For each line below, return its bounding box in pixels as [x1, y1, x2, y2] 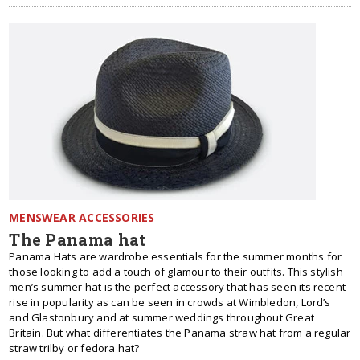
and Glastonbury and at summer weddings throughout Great [9, 310, 314, 325]
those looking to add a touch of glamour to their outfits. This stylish [9, 264, 343, 279]
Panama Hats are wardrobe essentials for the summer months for [9, 249, 342, 264]
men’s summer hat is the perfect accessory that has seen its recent [9, 280, 346, 294]
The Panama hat [9, 229, 146, 250]
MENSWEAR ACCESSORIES [9, 210, 155, 225]
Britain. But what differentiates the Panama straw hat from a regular [9, 325, 351, 340]
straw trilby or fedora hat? [9, 341, 140, 355]
